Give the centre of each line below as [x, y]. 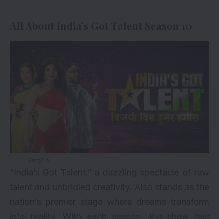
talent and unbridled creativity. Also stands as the [109, 187]
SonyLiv [39, 160]
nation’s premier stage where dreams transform [109, 202]
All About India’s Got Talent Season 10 [101, 25]
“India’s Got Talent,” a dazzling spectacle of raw [109, 173]
